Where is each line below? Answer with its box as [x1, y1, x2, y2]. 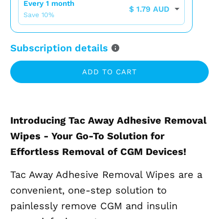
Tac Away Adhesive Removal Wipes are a [10, 169, 203, 181]
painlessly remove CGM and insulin [10, 200, 178, 212]
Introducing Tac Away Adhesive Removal [10, 114, 207, 127]
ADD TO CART [82, 67, 137, 77]
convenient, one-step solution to [10, 184, 167, 197]
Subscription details [10, 42, 109, 54]
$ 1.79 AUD [129, 4, 170, 14]
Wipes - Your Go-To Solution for [10, 130, 165, 142]
